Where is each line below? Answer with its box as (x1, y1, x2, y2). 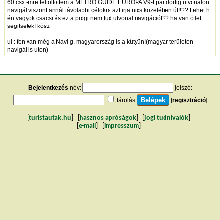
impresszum (104, 122, 139, 129)
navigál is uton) (7, 46, 48, 53)
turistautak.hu (29, 114, 71, 121)
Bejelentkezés (28, 84, 68, 91)
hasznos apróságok (80, 114, 136, 121)
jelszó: (173, 84, 192, 91)
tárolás (116, 96, 135, 104)
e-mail (78, 122, 96, 129)
